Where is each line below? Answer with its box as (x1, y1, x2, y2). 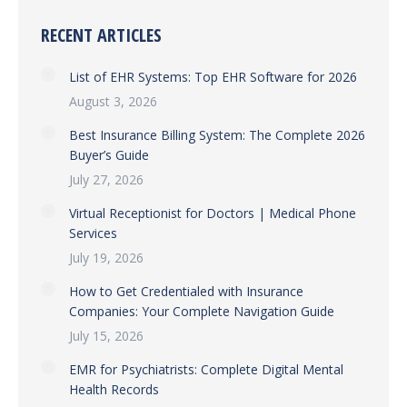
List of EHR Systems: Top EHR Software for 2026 (69, 68, 357, 85)
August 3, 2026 (69, 93, 157, 110)
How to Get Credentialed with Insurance (69, 283, 303, 300)
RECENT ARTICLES (41, 23, 162, 47)
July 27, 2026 (69, 171, 144, 188)
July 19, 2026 (69, 249, 144, 266)
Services (69, 224, 117, 242)
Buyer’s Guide (69, 146, 149, 164)
